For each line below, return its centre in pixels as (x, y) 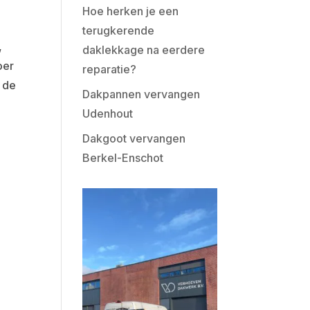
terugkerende (119, 30)
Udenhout (108, 113)
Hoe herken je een (131, 11)
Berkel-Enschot (123, 158)
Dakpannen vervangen (142, 94)
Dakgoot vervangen (134, 138)
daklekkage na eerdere (144, 50)
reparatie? (110, 69)
